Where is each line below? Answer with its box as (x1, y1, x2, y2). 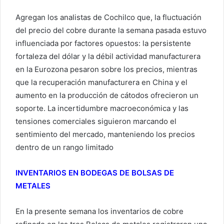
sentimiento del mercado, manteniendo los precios (15, 129, 195, 139)
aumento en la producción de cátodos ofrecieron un (15, 90, 198, 100)
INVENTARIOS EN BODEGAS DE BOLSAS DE (15, 167, 174, 177)
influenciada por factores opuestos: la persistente (15, 38, 191, 48)
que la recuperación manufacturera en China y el (15, 77, 187, 87)
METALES (15, 180, 50, 190)
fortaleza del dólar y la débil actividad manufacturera (15, 51, 200, 61)
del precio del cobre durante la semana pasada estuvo (15, 25, 206, 35)
